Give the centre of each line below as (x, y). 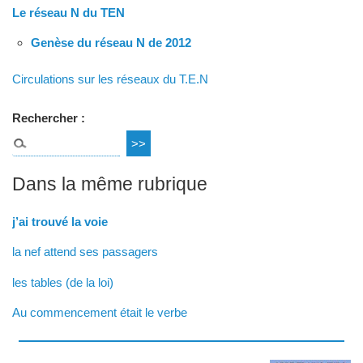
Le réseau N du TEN (69, 12)
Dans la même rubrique (110, 184)
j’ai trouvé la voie (60, 222)
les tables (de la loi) (63, 282)
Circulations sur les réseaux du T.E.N (111, 79)
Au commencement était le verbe (100, 312)
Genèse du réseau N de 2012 (111, 42)
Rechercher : (49, 118)
